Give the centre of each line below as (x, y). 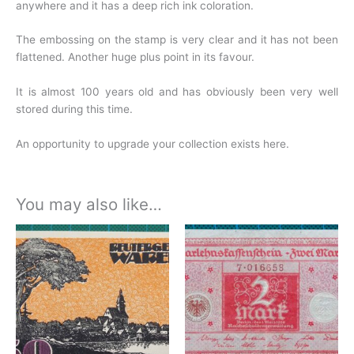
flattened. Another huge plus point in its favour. (135, 57)
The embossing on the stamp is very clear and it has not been (177, 40)
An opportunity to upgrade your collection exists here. (153, 144)
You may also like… (89, 204)
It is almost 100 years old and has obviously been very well (177, 92)
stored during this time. (74, 109)
